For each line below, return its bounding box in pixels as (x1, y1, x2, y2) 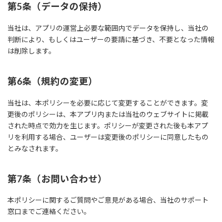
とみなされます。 (7, 144, 62, 153)
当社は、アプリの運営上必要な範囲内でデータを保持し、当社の (7, 23, 209, 32)
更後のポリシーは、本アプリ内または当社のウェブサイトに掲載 (7, 110, 209, 118)
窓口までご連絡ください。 (7, 207, 91, 216)
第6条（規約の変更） (7, 75, 98, 87)
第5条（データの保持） (7, 1, 107, 12)
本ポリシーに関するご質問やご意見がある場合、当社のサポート (7, 196, 209, 205)
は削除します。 (7, 46, 55, 55)
